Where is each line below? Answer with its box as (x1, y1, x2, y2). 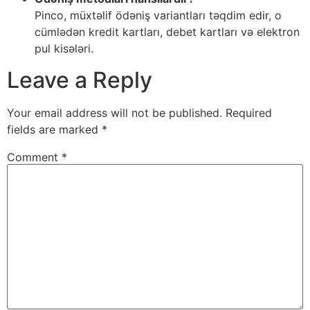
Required (226, 105, 272, 120)
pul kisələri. (35, 42, 93, 56)
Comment (7, 149, 62, 164)
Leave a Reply (7, 66, 152, 93)
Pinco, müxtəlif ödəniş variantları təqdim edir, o (35, 8, 282, 23)
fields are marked (7, 122, 102, 136)
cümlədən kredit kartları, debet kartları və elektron (35, 25, 300, 39)
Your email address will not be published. (7, 105, 222, 120)
